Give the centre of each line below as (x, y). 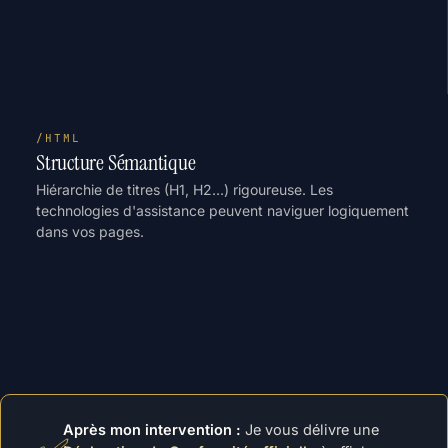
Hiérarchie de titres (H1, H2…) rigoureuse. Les (184, 189)
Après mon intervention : (152, 429)
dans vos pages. (90, 231)
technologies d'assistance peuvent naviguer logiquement (222, 210)
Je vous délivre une (310, 429)
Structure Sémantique (116, 162)
